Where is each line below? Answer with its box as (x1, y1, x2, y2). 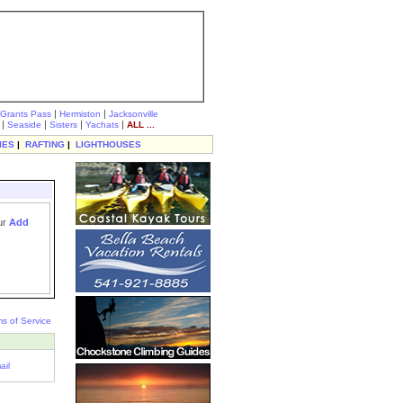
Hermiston (59, 109, 101, 119)
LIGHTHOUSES (76, 139, 141, 149)
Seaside (7, 120, 41, 130)
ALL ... (127, 120, 155, 130)
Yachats (85, 120, 119, 130)
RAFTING (25, 139, 65, 149)
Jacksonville (109, 109, 158, 119)
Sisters (49, 120, 77, 130)
